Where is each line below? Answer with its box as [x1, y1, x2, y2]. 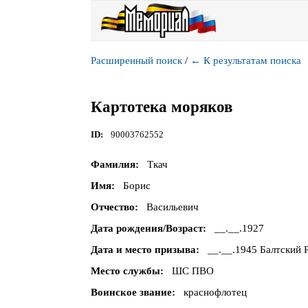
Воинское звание [91, 287, 172, 298]
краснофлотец [183, 287, 247, 298]
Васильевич [146, 201, 199, 213]
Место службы [91, 265, 160, 277]
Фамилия [91, 159, 135, 170]
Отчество [91, 201, 135, 213]
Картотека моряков [91, 98, 232, 115]
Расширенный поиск [91, 55, 182, 66]
